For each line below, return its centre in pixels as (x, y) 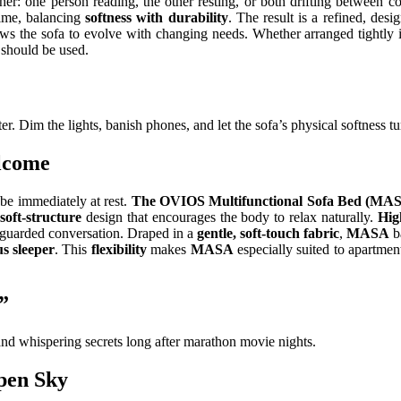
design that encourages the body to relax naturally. (230, 218)
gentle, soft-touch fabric (269, 234)
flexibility (119, 250)
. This (73, 250)
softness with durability (157, 17)
